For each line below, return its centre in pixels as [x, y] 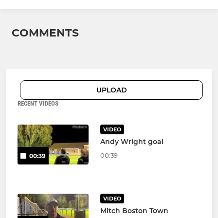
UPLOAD [111, 90]
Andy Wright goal [132, 142]
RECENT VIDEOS [38, 104]
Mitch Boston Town [134, 211]
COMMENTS [45, 33]
